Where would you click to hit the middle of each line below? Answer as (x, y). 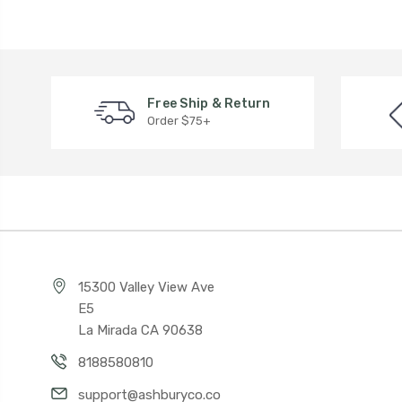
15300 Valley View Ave (146, 287)
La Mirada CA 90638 (140, 330)
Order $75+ (179, 121)
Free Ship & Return (209, 104)
